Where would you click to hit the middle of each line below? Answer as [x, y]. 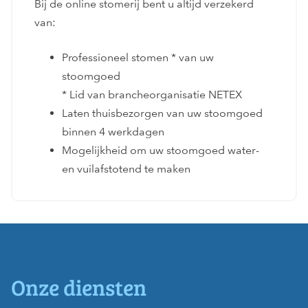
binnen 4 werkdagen [113, 131]
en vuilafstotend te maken [126, 168]
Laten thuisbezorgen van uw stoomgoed [162, 113]
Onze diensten [79, 287]
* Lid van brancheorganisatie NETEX [152, 94]
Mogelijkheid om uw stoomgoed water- [161, 150]
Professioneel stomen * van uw [138, 57]
